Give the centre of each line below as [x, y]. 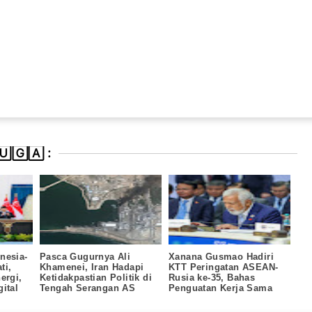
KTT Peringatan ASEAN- [224, 267]
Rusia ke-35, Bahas [212, 277]
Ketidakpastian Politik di [96, 277]
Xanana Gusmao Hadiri [221, 256]
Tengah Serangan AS [88, 288]
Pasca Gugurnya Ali [85, 256]
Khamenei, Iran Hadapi [92, 267]
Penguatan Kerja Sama [220, 288]
